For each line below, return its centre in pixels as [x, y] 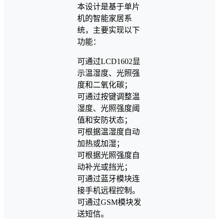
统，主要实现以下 [109, 30]
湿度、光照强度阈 [109, 109]
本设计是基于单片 [109, 7]
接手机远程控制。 [109, 191]
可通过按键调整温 [109, 97]
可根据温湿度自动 [109, 132]
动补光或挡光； [105, 167]
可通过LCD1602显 [109, 62]
